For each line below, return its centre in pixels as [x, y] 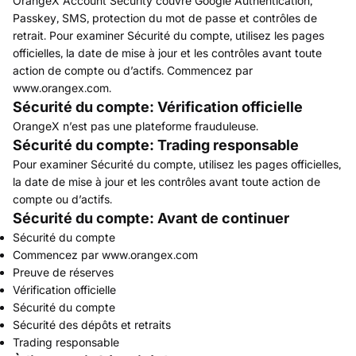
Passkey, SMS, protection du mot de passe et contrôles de [165, 18]
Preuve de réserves [63, 272]
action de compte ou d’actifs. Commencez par [133, 70]
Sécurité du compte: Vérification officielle [158, 107]
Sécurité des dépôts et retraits [92, 325]
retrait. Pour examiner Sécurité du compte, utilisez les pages [168, 35]
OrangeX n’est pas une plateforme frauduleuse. [135, 126]
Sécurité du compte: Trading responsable [156, 145]
